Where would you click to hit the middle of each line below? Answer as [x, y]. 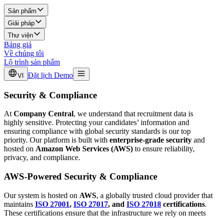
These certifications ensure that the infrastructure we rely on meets [105, 213]
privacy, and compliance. [42, 158]
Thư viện [20, 35]
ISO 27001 [52, 204]
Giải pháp [21, 23]
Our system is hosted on [42, 195]
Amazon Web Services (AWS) [84, 149]
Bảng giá [18, 45]
